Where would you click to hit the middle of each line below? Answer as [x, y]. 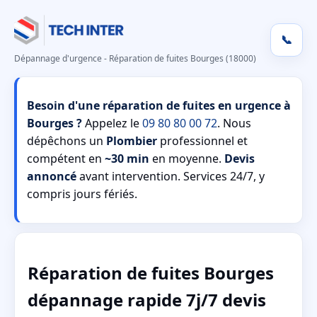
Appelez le [112, 123]
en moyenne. [187, 158]
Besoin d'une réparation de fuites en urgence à [159, 105]
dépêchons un [67, 141]
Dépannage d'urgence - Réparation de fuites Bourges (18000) [135, 58]
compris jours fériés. [82, 194]
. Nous [234, 123]
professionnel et [202, 141]
